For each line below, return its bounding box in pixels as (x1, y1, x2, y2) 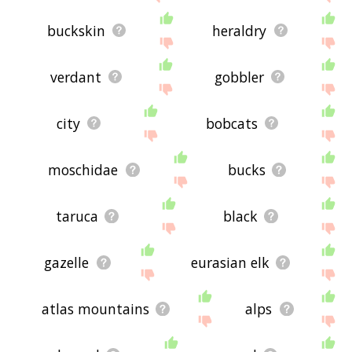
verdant (49, 67, 101, 86)
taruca (56, 206, 99, 225)
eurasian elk (190, 252, 269, 272)
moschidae (48, 159, 119, 179)
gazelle (44, 252, 90, 272)
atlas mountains (41, 299, 149, 318)
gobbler (214, 67, 264, 86)
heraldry (212, 20, 267, 40)
